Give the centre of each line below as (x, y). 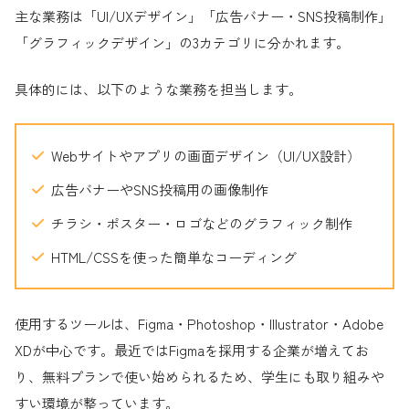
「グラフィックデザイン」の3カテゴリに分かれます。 (182, 42)
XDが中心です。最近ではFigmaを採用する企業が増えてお (192, 350)
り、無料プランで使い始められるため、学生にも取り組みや (199, 376)
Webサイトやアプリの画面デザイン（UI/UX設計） (205, 155)
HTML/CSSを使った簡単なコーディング (173, 257)
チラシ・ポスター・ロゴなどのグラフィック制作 (201, 223)
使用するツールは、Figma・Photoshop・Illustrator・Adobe (199, 323)
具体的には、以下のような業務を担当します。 (158, 89)
